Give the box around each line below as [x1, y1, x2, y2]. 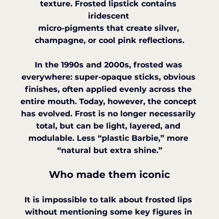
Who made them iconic [49, 168, 170, 180]
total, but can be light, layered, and [36, 121, 183, 131]
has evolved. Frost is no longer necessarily [21, 109, 198, 118]
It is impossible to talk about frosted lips [24, 195, 195, 204]
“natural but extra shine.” [57, 145, 162, 155]
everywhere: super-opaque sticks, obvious [21, 72, 198, 82]
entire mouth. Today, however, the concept [20, 96, 199, 106]
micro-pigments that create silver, [38, 23, 181, 33]
